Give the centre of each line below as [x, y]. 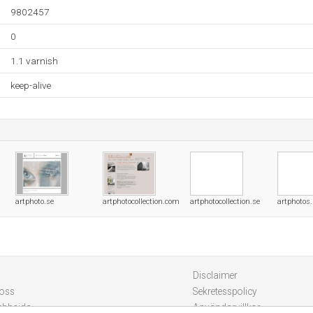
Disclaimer [215, 275]
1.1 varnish [34, 61]
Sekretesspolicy [225, 291]
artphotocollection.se [225, 202]
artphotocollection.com [141, 202]
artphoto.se [35, 202]
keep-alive [31, 85]
